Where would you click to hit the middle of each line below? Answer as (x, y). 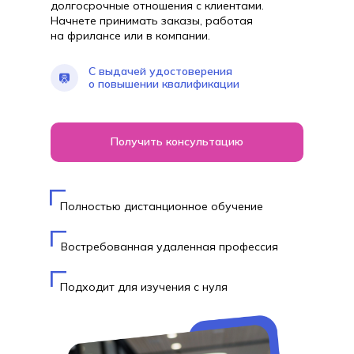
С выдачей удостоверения (160, 71)
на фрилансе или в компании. (130, 35)
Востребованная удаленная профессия (169, 246)
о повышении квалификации (164, 83)
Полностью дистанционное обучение (162, 206)
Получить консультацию (177, 142)
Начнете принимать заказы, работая (152, 20)
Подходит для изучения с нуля (144, 286)
